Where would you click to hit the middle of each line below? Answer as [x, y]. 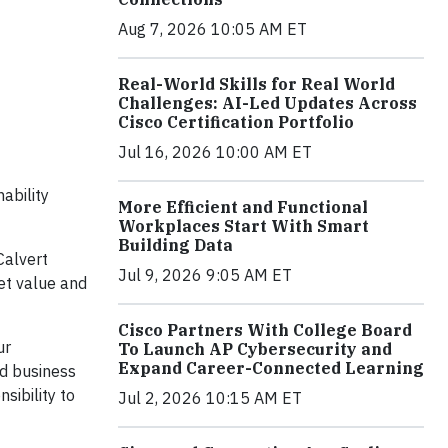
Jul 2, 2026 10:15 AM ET [210, 398]
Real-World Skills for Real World [256, 84]
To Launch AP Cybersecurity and [255, 349]
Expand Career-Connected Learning [271, 368]
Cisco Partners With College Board [265, 330]
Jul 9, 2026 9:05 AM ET [205, 275]
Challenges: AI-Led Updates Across [267, 103]
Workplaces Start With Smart [243, 226]
